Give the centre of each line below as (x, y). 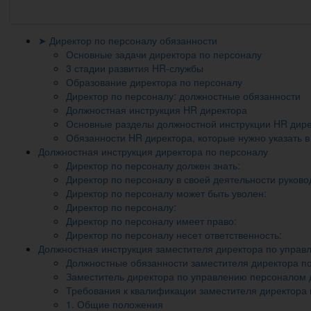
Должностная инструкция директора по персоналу (153, 151)
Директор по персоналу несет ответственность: (174, 234)
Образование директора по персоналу (154, 82)
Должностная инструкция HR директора (157, 109)
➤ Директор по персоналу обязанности (128, 40)
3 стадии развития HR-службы (135, 68)
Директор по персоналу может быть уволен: (166, 193)
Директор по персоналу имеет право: (151, 220)
